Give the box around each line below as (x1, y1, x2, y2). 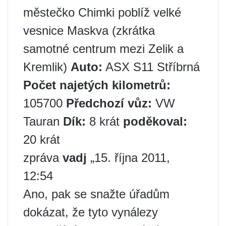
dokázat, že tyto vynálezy (23, 205, 158, 219)
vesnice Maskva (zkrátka (23, 24, 155, 38)
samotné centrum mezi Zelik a (23, 42, 184, 56)
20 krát (23, 133, 60, 147)
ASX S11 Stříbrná (102, 60, 200, 74)
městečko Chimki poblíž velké (23, 6, 181, 20)
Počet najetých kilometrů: (23, 78, 171, 92)
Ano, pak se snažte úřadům (23, 187, 169, 201)
